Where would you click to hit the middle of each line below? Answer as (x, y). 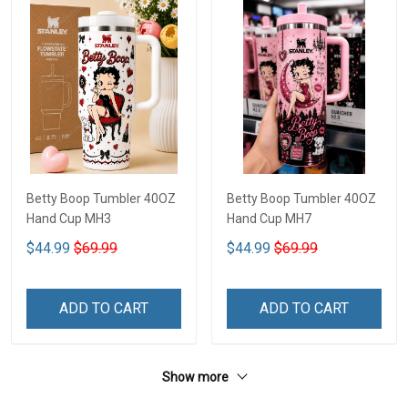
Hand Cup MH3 (69, 218)
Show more (197, 377)
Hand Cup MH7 (269, 218)
